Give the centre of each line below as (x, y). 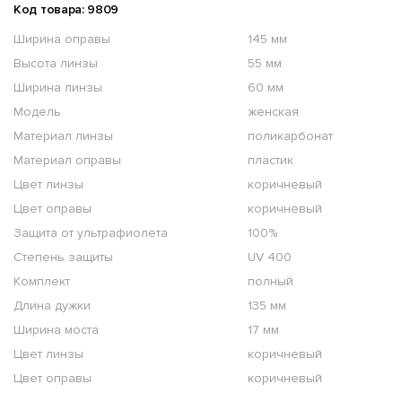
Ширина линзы (58, 88)
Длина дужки (52, 306)
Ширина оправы (62, 39)
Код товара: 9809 (66, 10)
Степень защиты (63, 258)
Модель (37, 112)
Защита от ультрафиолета (91, 233)
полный (271, 282)
